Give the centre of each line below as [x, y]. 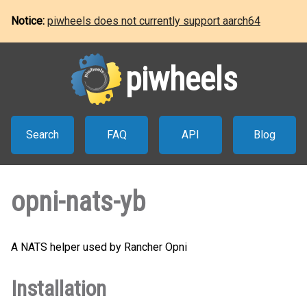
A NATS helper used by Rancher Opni [99, 247]
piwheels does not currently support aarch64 [154, 21]
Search [42, 135]
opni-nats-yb [78, 202]
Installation [59, 288]
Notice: [29, 21]
